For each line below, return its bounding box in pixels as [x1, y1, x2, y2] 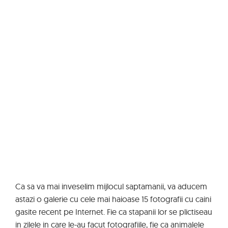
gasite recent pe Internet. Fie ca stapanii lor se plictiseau [15, 207, 212, 217]
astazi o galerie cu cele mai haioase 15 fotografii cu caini [15, 194, 211, 204]
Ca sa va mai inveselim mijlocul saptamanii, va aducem [15, 181, 207, 191]
